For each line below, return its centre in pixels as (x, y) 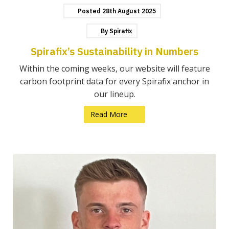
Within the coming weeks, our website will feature (114, 69)
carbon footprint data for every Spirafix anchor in (114, 82)
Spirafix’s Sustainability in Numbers (114, 52)
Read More (110, 114)
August (129, 11)
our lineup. (114, 94)
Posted (89, 11)
